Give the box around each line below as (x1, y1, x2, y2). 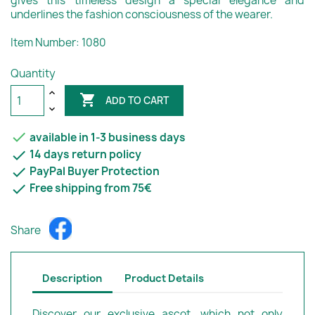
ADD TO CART (105, 94, 169, 107)
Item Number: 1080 (11, 35, 106, 51)
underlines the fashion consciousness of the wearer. (11, 7, 273, 22)
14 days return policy (27, 147, 141, 162)
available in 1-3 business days (27, 130, 186, 146)
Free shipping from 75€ (27, 181, 152, 196)
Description (42, 271, 103, 286)
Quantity (11, 66, 56, 82)
